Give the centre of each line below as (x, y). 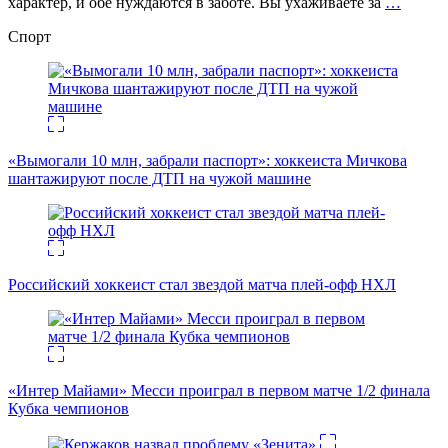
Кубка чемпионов (68, 409)
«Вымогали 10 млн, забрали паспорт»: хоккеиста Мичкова (207, 161)
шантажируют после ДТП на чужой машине (159, 179)
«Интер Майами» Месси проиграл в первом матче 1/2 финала (219, 391)
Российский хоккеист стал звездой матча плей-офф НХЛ (202, 285)
